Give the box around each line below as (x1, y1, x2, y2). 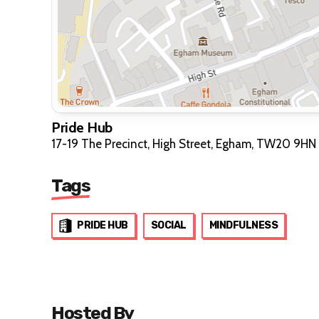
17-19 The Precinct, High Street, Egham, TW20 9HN (51, 136, 316, 151)
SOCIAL (150, 219, 187, 231)
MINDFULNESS (209, 219, 278, 231)
